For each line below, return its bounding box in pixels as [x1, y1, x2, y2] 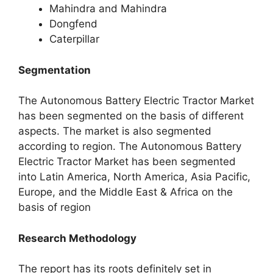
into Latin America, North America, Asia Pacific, [18, 171, 250, 183]
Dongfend [49, 18, 97, 30]
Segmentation [18, 63, 91, 76]
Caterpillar [49, 33, 99, 45]
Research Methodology [18, 232, 136, 244]
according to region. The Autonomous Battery [18, 140, 241, 152]
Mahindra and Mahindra [49, 2, 167, 15]
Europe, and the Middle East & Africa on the [18, 186, 233, 198]
